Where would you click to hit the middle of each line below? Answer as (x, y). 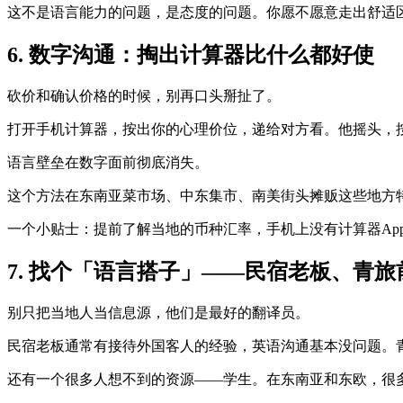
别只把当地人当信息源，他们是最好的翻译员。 (158, 312)
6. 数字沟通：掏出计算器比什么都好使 (191, 54)
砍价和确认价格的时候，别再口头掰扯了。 (144, 95)
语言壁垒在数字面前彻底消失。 (108, 162)
